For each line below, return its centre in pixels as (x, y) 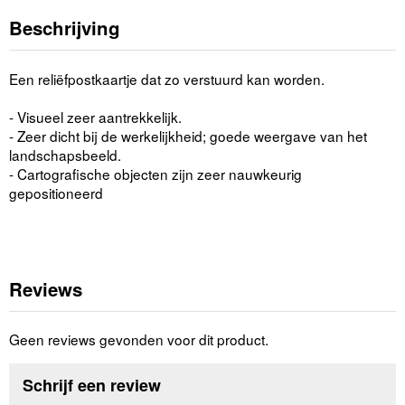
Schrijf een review (92, 386)
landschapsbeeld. (65, 154)
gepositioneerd (56, 192)
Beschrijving (65, 28)
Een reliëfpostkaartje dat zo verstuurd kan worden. (167, 78)
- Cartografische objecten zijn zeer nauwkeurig (155, 173)
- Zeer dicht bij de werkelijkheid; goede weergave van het (188, 135)
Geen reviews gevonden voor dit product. (139, 339)
